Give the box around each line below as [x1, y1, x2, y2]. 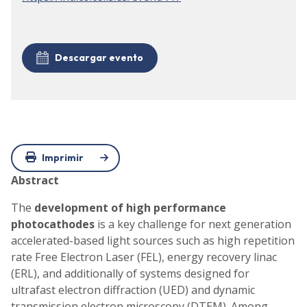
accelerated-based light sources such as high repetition [11, 232, 295, 248]
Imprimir [42, 151, 84, 164]
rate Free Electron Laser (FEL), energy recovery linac [11, 249, 277, 265]
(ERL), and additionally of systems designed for [11, 265, 249, 281]
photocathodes [11, 216, 95, 232]
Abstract [11, 172, 59, 188]
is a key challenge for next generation [95, 216, 291, 232]
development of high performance [34, 199, 226, 215]
